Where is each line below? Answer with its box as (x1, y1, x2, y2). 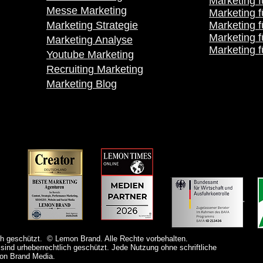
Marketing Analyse (46, 34, 133, 46)
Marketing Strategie (46, 19, 138, 31)
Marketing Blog (46, 78, 117, 90)
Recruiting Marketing (46, 63, 143, 75)
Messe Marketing (46, 5, 127, 16)
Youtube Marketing (46, 49, 134, 60)
